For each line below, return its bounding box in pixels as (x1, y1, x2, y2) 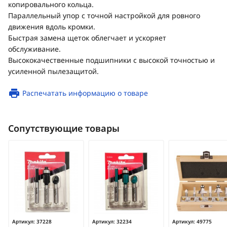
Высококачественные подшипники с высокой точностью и (8, 55, 215, 65)
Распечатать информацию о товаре (22, 88, 148, 98)
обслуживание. (8, 44, 61, 54)
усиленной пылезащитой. (8, 66, 99, 76)
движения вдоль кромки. (8, 22, 95, 31)
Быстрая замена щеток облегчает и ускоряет (8, 33, 166, 43)
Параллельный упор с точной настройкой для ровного (8, 11, 200, 20)
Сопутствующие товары (8, 122, 120, 134)
